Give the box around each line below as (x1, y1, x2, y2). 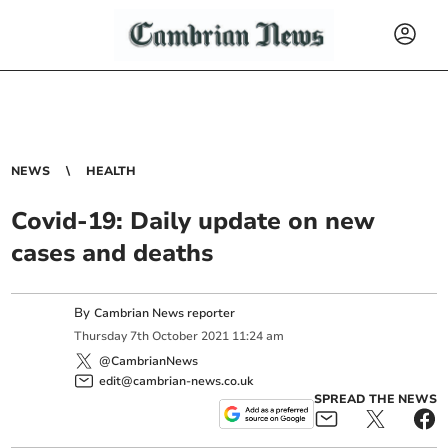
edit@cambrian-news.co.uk (99, 372, 254, 389)
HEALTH (86, 163, 137, 179)
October (152, 328, 199, 345)
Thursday (74, 328, 128, 345)
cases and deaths (11, 237, 214, 269)
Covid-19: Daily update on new (11, 205, 376, 237)
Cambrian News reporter (94, 305, 236, 321)
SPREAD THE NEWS (313, 390, 437, 407)
